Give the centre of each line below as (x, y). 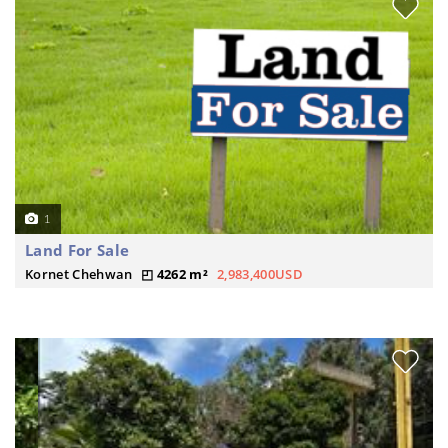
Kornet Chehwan (79, 274)
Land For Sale (77, 250)
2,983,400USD (260, 274)
